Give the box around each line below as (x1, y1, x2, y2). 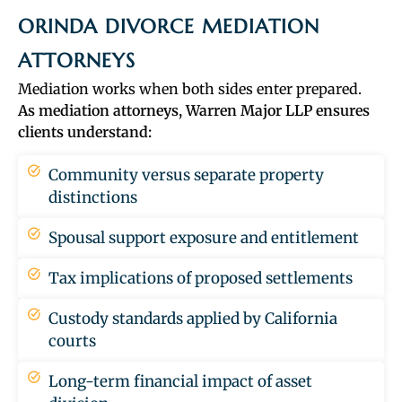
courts (48, 331, 96, 352)
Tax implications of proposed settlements (48, 268, 353, 289)
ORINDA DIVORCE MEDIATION (18, 14, 319, 39)
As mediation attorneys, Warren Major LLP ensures (18, 101, 370, 120)
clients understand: (18, 123, 152, 142)
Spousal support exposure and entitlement (48, 228, 359, 249)
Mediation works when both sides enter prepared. (18, 80, 362, 99)
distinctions (48, 188, 137, 208)
